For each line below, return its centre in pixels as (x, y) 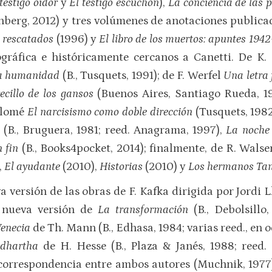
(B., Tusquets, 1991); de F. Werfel (142, 75)
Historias (121, 166)
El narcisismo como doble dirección (110, 112)
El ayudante (32, 166)
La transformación (146, 210)
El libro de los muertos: (153, 39)
